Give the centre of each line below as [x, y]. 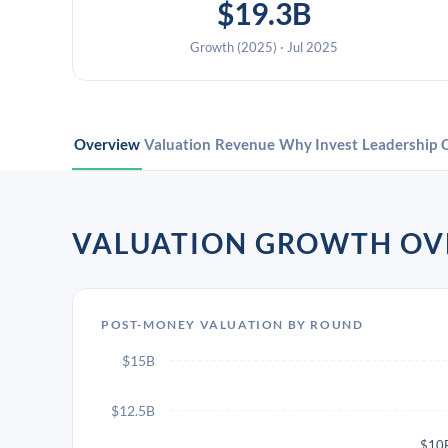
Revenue [245, 144]
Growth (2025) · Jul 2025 [264, 47]
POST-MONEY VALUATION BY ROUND [232, 324]
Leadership [399, 144]
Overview [107, 144]
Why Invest [318, 144]
